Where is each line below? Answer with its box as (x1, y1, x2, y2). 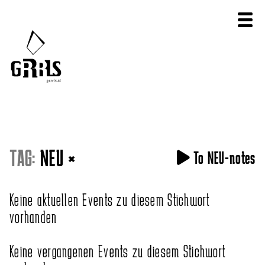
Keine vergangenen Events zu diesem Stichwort (9, 243, 226, 260)
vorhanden (9, 208, 57, 226)
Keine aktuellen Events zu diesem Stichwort (9, 191, 210, 209)
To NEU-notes (190, 149, 256, 167)
